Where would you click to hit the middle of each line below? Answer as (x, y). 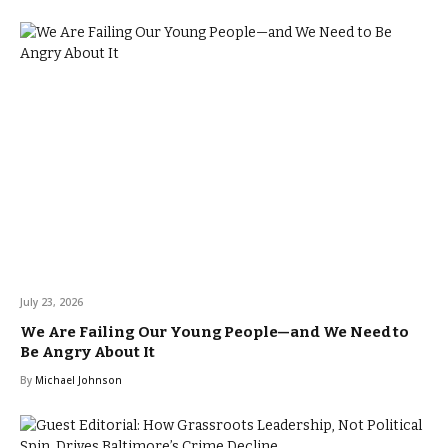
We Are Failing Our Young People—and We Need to (215, 332)
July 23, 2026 (51, 302)
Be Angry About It (87, 352)
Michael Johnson (78, 380)
